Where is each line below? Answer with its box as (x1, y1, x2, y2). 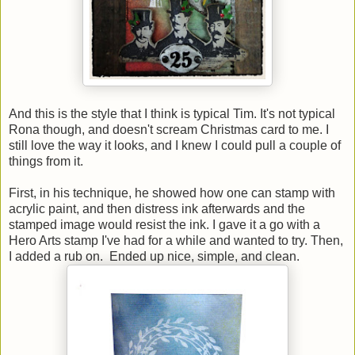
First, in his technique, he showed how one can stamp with (9, 185, 335, 200)
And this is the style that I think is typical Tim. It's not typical (9, 106, 335, 120)
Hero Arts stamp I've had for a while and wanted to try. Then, (9, 233, 343, 247)
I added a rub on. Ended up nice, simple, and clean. (9, 249, 300, 263)
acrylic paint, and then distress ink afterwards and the (9, 201, 305, 216)
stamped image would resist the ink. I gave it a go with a (9, 217, 320, 231)
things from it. (9, 154, 83, 168)
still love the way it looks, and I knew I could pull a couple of (9, 138, 341, 152)
